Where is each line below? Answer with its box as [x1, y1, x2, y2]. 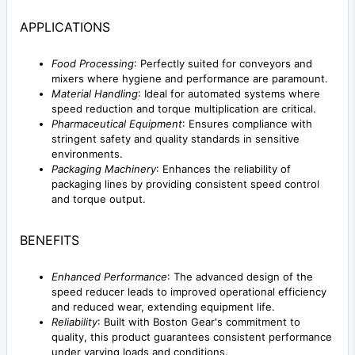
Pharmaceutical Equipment [52, 116, 182, 130]
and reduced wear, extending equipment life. [52, 300, 275, 313]
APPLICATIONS [20, 18, 110, 35]
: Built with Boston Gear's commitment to [97, 315, 300, 328]
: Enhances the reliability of [156, 162, 291, 175]
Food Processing [52, 56, 134, 70]
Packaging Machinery [52, 162, 156, 175]
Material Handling [52, 86, 138, 100]
